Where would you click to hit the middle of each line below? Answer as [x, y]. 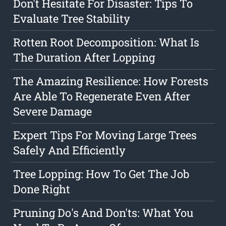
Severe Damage [53, 111]
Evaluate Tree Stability [72, 19]
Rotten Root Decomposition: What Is [106, 42]
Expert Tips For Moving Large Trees [105, 135]
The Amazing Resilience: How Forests [111, 81]
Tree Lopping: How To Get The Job [101, 174]
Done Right [42, 189]
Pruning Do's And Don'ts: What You [103, 213]
